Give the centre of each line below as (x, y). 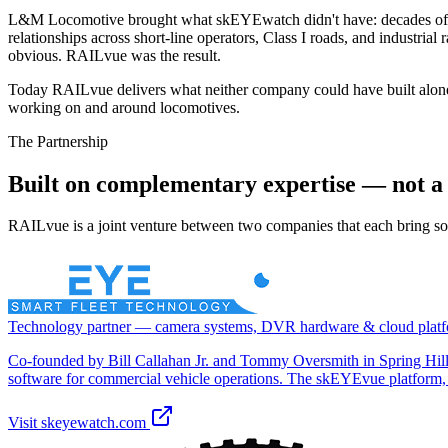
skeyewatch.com (93, 423)
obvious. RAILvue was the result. (114, 55)
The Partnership (58, 141)
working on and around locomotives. (124, 107)
